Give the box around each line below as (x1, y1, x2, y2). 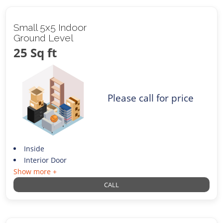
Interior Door (23, 155, 67, 165)
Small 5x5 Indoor (13, 22, 87, 33)
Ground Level (13, 32, 74, 44)
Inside (23, 144, 44, 154)
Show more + (13, 167, 57, 177)
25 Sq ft (13, 44, 57, 61)
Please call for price (108, 91, 194, 105)
